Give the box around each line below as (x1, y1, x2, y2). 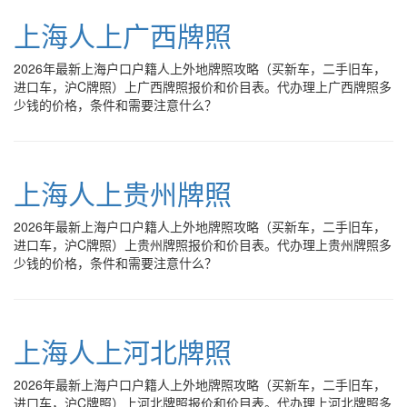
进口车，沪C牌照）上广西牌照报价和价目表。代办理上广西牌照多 (14, 77, 392, 95)
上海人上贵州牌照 (14, 174, 232, 213)
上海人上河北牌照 (14, 332, 232, 371)
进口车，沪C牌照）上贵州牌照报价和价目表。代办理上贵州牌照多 (14, 235, 392, 253)
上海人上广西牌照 (14, 15, 232, 55)
